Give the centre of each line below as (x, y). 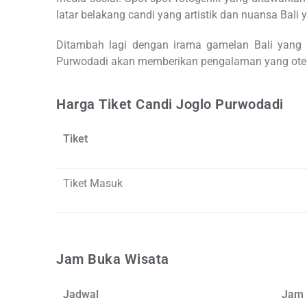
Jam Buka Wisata (113, 259)
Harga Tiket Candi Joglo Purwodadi (170, 104)
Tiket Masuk (93, 183)
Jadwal (81, 294)
